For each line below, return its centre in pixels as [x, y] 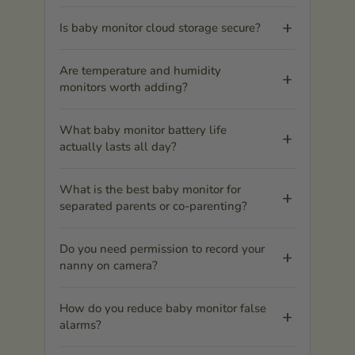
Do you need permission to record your [162, 248]
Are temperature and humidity [140, 70]
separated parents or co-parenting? [153, 206]
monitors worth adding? [124, 87]
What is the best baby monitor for [150, 189]
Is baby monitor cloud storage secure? [160, 27]
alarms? [80, 324]
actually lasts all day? [118, 146]
